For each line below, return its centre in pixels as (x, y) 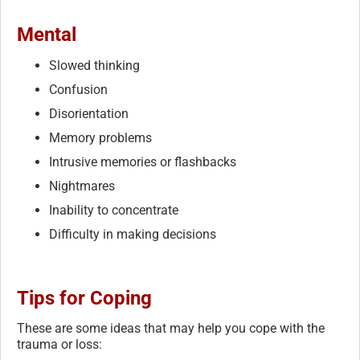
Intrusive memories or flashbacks (143, 162)
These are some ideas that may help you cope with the (171, 328)
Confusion (78, 89)
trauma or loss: (59, 344)
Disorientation (89, 113)
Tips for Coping (84, 298)
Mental (47, 34)
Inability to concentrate (114, 210)
